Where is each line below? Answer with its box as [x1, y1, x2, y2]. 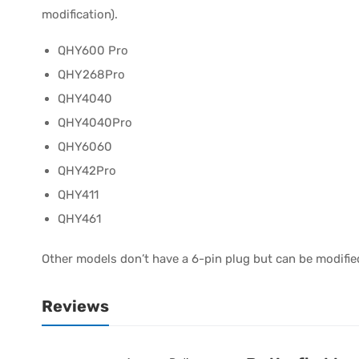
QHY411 [58, 187, 99, 202]
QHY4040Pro [58, 115, 132, 130]
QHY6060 [58, 139, 112, 154]
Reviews [42, 296, 109, 316]
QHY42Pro [58, 163, 116, 178]
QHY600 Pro [58, 42, 128, 58]
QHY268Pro [58, 67, 125, 82]
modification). [42, 6, 118, 22]
